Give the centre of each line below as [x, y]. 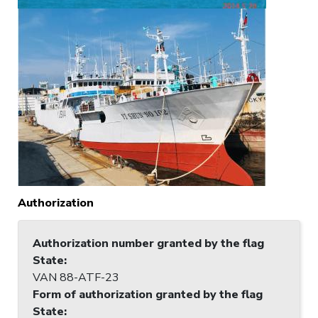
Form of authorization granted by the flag [148, 294]
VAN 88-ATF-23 [76, 277]
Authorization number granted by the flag [148, 243]
